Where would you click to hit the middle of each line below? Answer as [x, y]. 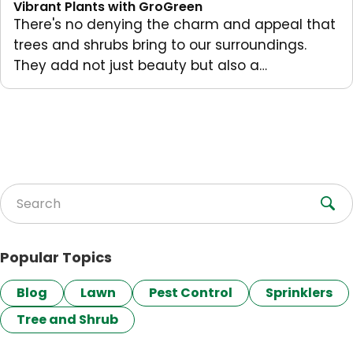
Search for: [54, 212]
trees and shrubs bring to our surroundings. [160, 45]
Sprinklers [299, 292]
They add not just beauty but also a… [140, 65]
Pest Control [191, 292]
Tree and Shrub [67, 319]
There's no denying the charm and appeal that [175, 24]
